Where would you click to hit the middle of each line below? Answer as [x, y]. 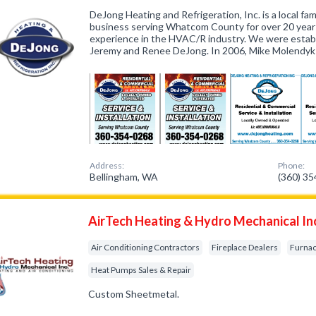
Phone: [292, 165]
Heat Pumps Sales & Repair [141, 270]
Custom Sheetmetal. [134, 294]
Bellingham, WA [124, 177]
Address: [107, 165]
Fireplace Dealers [245, 247]
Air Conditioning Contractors [146, 247]
